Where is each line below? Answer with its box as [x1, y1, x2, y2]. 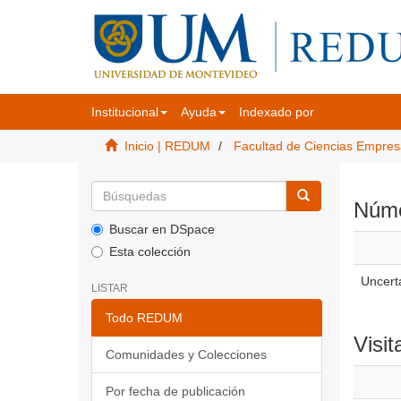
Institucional [91, 105, 158, 119]
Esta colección [109, 244, 191, 259]
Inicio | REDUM [124, 139, 210, 153]
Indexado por [239, 105, 314, 119]
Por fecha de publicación [106, 384, 245, 398]
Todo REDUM [106, 311, 183, 325]
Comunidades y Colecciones [106, 347, 267, 362]
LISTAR [91, 282, 128, 294]
